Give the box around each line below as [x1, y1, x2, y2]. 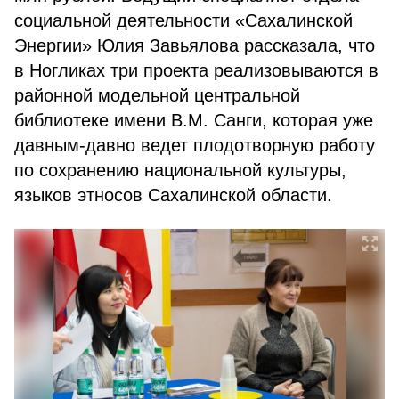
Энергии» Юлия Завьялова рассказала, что [14, 36, 375, 55]
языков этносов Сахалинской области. [14, 185, 332, 205]
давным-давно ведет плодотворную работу [14, 135, 375, 155]
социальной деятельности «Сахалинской [14, 11, 353, 30]
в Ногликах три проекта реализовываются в [14, 61, 379, 80]
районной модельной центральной [14, 85, 300, 105]
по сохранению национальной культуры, [14, 160, 346, 180]
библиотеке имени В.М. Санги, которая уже [14, 110, 373, 130]
